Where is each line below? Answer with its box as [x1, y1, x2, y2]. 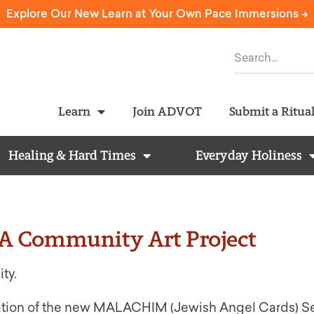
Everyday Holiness [196, 148, 302, 163]
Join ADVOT [132, 104, 202, 118]
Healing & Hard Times [8, 148, 136, 163]
